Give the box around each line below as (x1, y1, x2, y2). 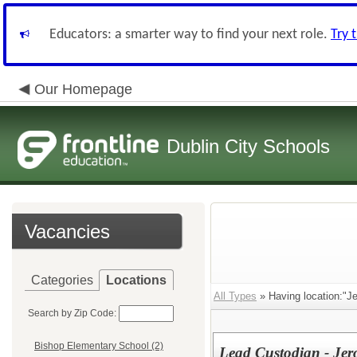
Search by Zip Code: (28, 308, 116, 319)
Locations (106, 273, 167, 287)
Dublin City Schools (167, 135, 330, 157)
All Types (214, 290, 257, 302)
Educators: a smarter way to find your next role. (49, 27, 331, 42)
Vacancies (25, 221, 110, 242)
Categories (31, 273, 93, 287)
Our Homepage (34, 81, 132, 97)
